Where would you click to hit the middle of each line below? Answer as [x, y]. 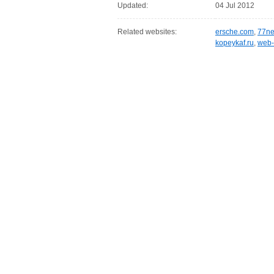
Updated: [133, 6]
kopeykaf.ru [235, 43]
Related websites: [147, 32]
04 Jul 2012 [235, 6]
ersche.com [235, 32]
